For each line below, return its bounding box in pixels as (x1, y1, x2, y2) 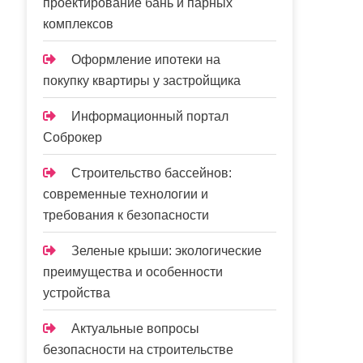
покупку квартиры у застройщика (43, 74, 241, 88)
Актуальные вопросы (71, 322, 200, 335)
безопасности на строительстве (43, 343, 234, 357)
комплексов (43, 17, 114, 31)
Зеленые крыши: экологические (71, 244, 263, 258)
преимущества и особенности (43, 265, 224, 279)
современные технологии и (43, 187, 209, 201)
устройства (43, 286, 111, 300)
